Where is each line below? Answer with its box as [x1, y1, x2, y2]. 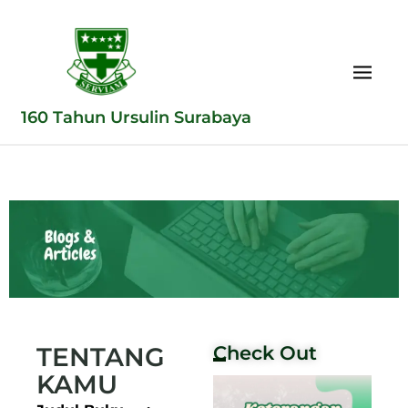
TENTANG [36, 341, 165, 372]
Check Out [213, 341, 317, 364]
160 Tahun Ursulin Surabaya [21, 107, 252, 127]
